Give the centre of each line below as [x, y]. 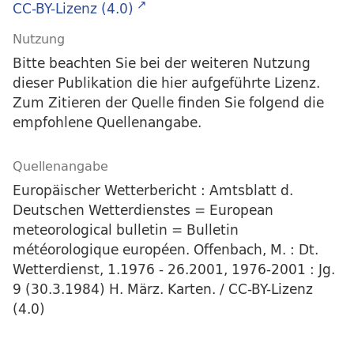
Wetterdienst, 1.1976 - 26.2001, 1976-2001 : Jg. [174, 269]
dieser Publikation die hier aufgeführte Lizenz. [166, 83]
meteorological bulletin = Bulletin [126, 230]
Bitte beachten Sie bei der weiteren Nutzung [162, 63]
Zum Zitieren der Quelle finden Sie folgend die [168, 103]
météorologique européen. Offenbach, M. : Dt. [166, 250]
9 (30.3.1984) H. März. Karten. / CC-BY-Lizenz [163, 289]
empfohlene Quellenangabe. [107, 122]
